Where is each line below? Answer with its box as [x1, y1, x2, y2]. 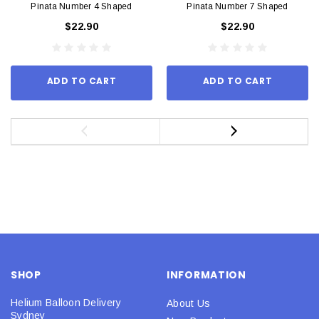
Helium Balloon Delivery [11, 296, 122, 308]
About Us [167, 297, 211, 309]
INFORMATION [167, 267, 246, 282]
